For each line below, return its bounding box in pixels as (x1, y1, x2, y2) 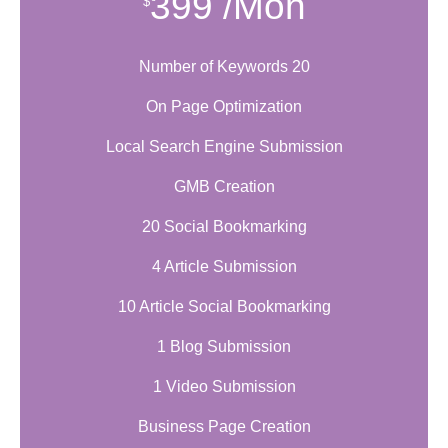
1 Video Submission (152, 378, 296, 396)
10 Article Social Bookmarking (117, 298, 331, 316)
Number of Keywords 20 (138, 58, 310, 76)
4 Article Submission (151, 258, 297, 276)
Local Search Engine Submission (105, 138, 343, 156)
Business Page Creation (137, 418, 311, 436)
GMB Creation (173, 178, 275, 196)
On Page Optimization (146, 98, 302, 116)
